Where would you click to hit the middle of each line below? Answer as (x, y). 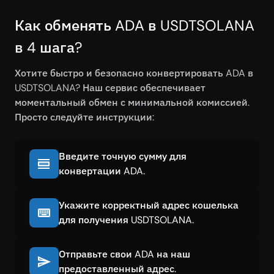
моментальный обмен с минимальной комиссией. (132, 102)
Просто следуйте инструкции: (84, 117)
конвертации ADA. (102, 171)
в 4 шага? (49, 47)
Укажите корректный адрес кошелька (149, 205)
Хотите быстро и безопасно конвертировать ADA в (134, 73)
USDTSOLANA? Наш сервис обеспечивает (110, 88)
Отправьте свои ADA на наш (124, 254)
